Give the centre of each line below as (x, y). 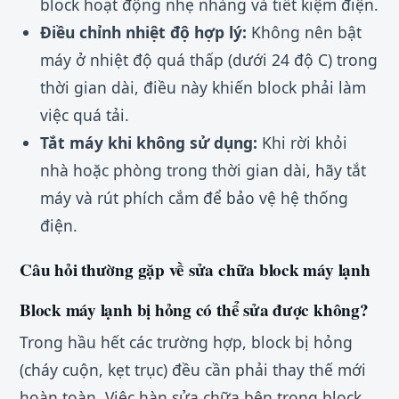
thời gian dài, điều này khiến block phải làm (203, 88)
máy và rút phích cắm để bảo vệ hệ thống (194, 198)
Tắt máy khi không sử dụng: (148, 143)
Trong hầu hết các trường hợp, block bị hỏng (186, 342)
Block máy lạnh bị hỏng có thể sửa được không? (194, 310)
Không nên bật (304, 33)
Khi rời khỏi (302, 143)
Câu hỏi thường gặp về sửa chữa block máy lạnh (195, 270)
